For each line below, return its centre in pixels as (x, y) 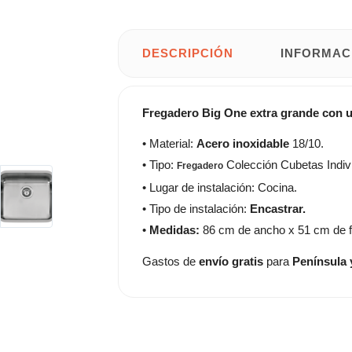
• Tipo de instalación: (196, 209)
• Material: (169, 143)
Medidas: (174, 230)
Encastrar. (278, 209)
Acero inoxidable (243, 143)
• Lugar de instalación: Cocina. (220, 187)
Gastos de (170, 261)
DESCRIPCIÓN (188, 53)
